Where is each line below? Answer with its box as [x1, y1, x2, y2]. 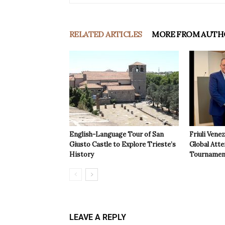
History [69, 150, 94, 159]
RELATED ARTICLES [69, 29, 142, 40]
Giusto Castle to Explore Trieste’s [69, 140, 176, 149]
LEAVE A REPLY [69, 212, 126, 222]
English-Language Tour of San [69, 130, 164, 139]
